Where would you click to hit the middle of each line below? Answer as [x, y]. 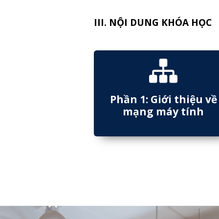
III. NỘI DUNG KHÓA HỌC [153, 22]
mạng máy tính [163, 112]
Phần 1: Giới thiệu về [163, 99]
